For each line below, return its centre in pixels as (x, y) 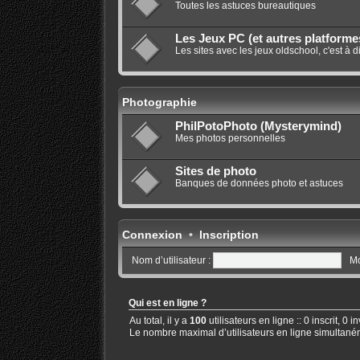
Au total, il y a (159, 321)
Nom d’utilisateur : (171, 260)
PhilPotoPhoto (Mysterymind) (258, 127)
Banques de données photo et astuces (259, 184)
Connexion (152, 235)
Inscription (229, 235)
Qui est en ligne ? (167, 303)
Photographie (159, 102)
